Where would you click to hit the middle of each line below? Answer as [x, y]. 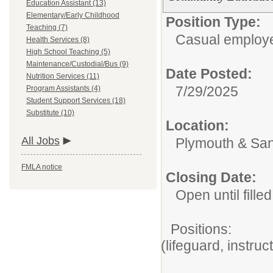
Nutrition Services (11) [63, 76]
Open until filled [224, 195]
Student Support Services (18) [76, 101]
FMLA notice [42, 167]
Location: [197, 126]
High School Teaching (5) [68, 52]
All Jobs [41, 141]
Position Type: [213, 22]
